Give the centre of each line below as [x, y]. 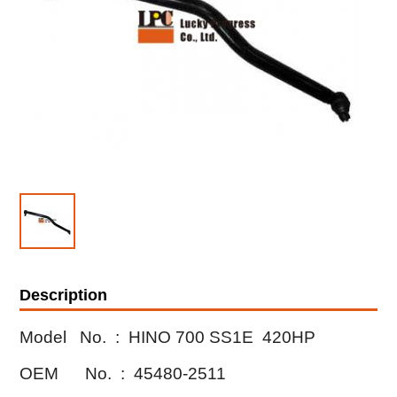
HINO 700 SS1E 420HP [222, 337]
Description [64, 295]
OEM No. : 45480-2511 [123, 374]
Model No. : [72, 337]
